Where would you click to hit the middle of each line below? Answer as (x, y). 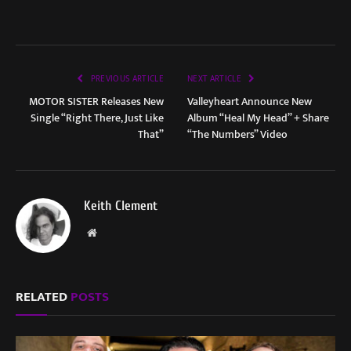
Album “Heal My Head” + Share (258, 118)
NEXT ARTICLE (215, 79)
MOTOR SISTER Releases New (96, 101)
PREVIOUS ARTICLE (126, 79)
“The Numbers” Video (237, 134)
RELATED (43, 297)
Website (113, 232)
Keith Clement (121, 205)
